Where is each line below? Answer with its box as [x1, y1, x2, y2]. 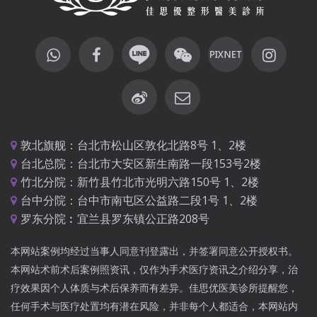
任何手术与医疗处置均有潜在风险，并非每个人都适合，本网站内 [11, 299, 298, 313]
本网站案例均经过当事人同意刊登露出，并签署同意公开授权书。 [11, 243, 298, 258]
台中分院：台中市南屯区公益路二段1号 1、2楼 [21, 192, 258, 208]
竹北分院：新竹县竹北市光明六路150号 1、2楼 [21, 173, 259, 190]
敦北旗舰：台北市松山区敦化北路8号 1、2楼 [21, 137, 246, 153]
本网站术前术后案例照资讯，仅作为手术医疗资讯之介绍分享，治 [11, 262, 298, 276]
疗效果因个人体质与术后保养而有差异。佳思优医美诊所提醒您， [11, 280, 298, 294]
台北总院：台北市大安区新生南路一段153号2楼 [21, 155, 261, 171]
